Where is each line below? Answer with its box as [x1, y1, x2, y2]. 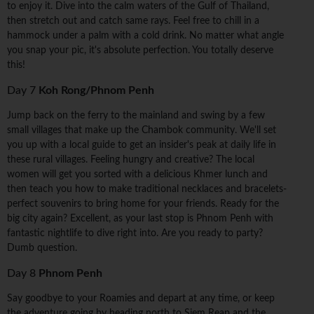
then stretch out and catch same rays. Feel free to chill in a [7, 16, 259, 27]
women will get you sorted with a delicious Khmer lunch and [7, 170, 268, 180]
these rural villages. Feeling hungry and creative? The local [7, 155, 254, 165]
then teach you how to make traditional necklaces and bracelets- [7, 184, 287, 195]
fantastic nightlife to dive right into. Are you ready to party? [7, 228, 263, 239]
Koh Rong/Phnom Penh [39, 85, 154, 97]
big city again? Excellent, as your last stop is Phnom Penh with [7, 214, 273, 224]
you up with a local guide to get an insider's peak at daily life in [7, 140, 276, 151]
